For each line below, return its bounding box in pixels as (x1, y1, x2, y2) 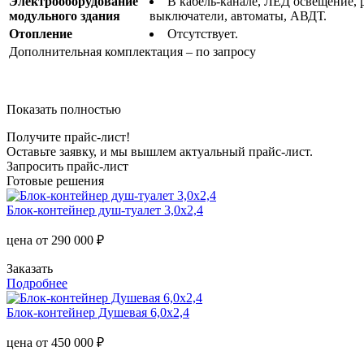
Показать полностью (6, 102, 121, 116)
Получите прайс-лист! (6, 129, 130, 144)
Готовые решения (6, 173, 104, 188)
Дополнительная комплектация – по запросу (9, 44, 256, 58)
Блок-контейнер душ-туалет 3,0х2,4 (6, 202, 203, 217)
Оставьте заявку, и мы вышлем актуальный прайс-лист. (6, 144, 313, 158)
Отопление (9, 26, 72, 41)
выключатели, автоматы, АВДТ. (149, 8, 327, 23)
